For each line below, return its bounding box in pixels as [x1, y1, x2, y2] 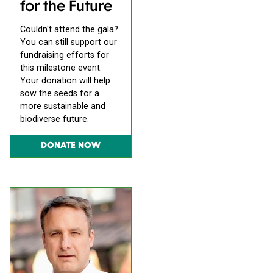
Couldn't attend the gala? [20, 24, 118, 35]
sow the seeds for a [20, 88, 99, 99]
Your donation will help [20, 76, 110, 87]
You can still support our [20, 37, 117, 48]
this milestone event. [20, 63, 102, 74]
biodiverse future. [20, 114, 89, 125]
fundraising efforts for [20, 50, 109, 61]
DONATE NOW [41, 141, 101, 151]
